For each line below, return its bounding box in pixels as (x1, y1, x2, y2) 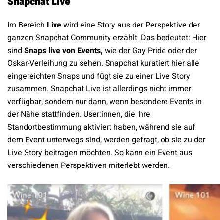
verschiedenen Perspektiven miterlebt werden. (7, 160, 170, 172)
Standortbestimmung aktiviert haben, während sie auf (7, 121, 195, 134)
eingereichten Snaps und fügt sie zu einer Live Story (7, 70, 190, 82)
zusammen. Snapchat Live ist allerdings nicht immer (7, 83, 191, 95)
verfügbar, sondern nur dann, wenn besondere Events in (7, 96, 202, 108)
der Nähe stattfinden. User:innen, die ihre (7, 109, 150, 121)
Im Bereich (7, 19, 45, 31)
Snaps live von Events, (24, 45, 105, 57)
